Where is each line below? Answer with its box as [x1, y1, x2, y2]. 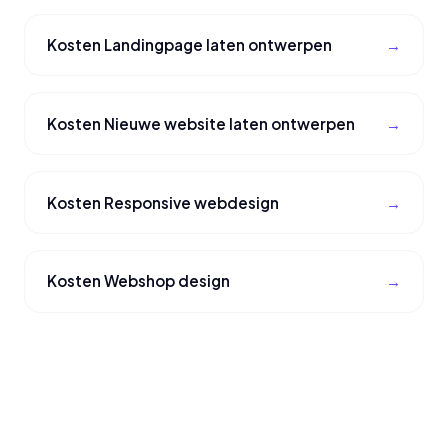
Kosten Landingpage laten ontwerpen [47, 35, 333, 55]
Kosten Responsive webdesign [47, 192, 280, 212]
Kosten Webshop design [47, 271, 231, 291]
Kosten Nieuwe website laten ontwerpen [47, 113, 356, 133]
